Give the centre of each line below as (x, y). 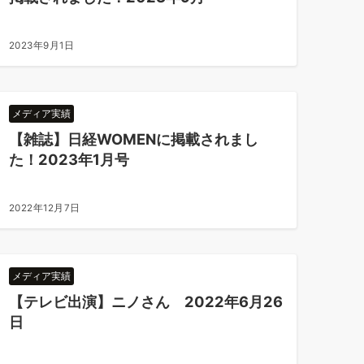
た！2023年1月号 (69, 159)
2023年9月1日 (41, 45)
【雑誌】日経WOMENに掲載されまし (133, 139)
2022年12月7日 (44, 208)
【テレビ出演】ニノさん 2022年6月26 (145, 301)
